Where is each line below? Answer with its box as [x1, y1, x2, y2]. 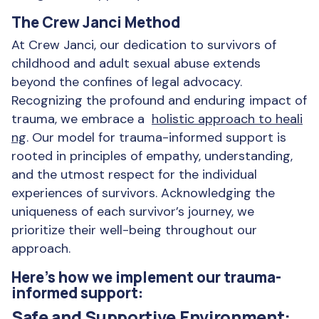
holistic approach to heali [152, 110, 303, 127]
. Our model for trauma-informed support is [26, 129, 286, 146]
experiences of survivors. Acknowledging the [11, 184, 275, 202]
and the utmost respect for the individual [11, 166, 257, 183]
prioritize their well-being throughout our [11, 221, 257, 239]
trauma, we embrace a [11, 110, 152, 127]
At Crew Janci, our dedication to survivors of [11, 36, 276, 53]
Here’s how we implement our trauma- [11, 267, 281, 287]
